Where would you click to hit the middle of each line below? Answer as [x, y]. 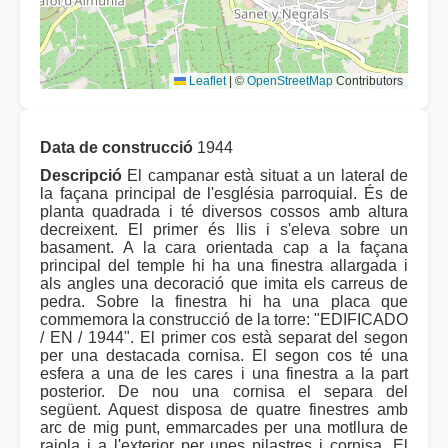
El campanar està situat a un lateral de [265, 176]
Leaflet [206, 81]
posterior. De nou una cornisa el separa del [224, 392]
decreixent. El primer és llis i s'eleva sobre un [224, 230]
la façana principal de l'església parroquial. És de [224, 194]
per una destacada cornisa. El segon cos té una [224, 356]
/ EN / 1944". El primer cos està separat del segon [224, 338]
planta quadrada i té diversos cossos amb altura [224, 212]
